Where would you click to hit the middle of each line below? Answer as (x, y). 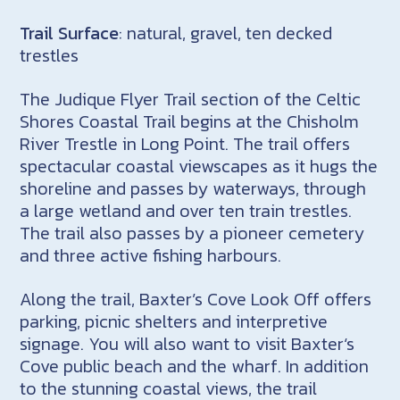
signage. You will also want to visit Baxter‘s (187, 343)
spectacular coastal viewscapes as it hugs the (199, 166)
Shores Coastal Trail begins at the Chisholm (190, 121)
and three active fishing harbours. (151, 255)
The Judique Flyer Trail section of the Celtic (191, 99)
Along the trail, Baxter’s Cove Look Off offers (196, 299)
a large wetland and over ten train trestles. (186, 210)
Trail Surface (70, 33)
